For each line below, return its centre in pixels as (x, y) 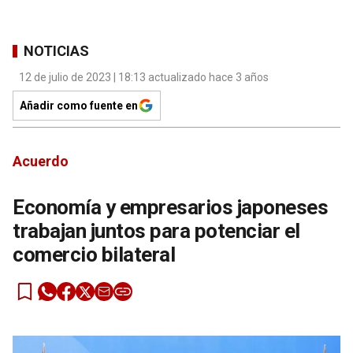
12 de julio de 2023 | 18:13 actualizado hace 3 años (144, 78)
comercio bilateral (94, 255)
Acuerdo (41, 162)
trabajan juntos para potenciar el (156, 231)
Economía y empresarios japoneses (170, 208)
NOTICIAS (56, 50)
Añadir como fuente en (79, 106)
